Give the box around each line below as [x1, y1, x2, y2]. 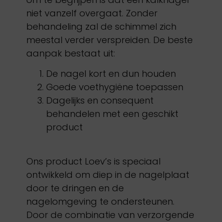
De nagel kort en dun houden [46, 67, 176, 80]
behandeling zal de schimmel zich [26, 20, 176, 33]
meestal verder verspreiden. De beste [26, 34, 193, 47]
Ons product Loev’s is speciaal [26, 155, 161, 167]
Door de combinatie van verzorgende [26, 208, 194, 221]
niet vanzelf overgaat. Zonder [26, 7, 158, 20]
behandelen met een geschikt [46, 108, 178, 120]
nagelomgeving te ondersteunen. [26, 195, 174, 208]
